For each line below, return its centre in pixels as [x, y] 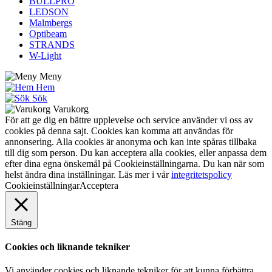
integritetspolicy [202, 174]
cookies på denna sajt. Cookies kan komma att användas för [119, 131]
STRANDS [52, 44]
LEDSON [49, 12]
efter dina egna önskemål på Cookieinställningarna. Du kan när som [134, 163]
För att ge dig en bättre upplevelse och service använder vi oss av [129, 120]
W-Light [45, 55]
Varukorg [71, 109]
